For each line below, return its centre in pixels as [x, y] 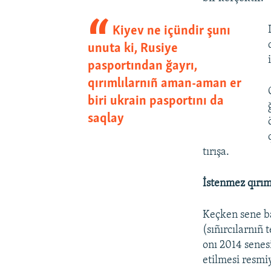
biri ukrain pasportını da [155, 101]
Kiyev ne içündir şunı [172, 31]
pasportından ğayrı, [142, 66]
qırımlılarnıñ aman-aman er [164, 83]
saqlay [106, 119]
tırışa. [216, 152]
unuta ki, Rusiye [132, 48]
